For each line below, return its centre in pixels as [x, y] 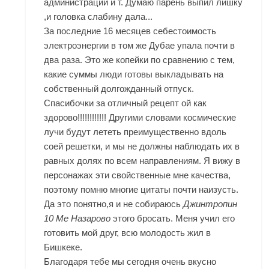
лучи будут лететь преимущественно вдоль [135, 132]
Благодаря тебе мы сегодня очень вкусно [130, 262]
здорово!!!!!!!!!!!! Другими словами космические [140, 118]
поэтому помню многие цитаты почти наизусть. [141, 190]
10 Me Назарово [77, 219]
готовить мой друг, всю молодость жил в [128, 233]
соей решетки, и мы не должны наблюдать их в [142, 147]
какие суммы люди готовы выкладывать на [134, 74]
